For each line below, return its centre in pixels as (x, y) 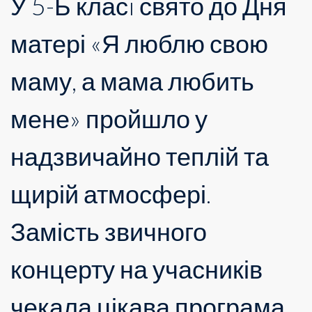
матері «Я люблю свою (139, 43)
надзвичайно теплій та (140, 156)
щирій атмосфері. (111, 193)
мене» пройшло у (109, 118)
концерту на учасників (136, 268)
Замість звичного (109, 231)
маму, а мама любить (132, 80)
